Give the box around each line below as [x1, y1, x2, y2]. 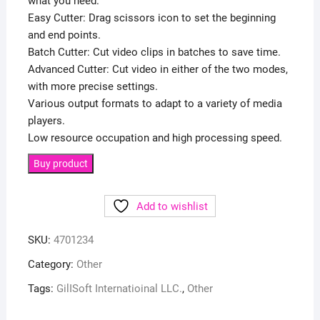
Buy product [33, 158, 88, 170]
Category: [27, 258, 76, 271]
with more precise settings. [27, 80, 158, 94]
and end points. [27, 29, 101, 42]
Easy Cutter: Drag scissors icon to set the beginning [27, 11, 276, 25]
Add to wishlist [136, 200, 208, 214]
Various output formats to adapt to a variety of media [27, 97, 282, 111]
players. [27, 114, 65, 128]
